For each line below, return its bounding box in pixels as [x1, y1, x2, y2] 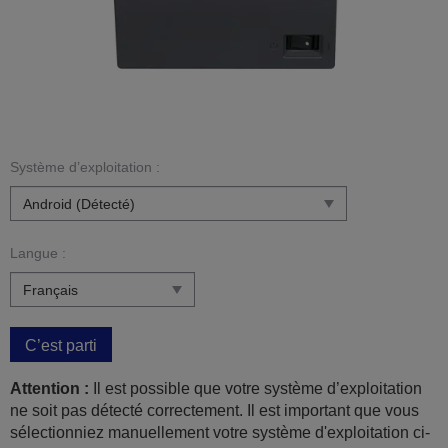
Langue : [10, 245, 66, 262]
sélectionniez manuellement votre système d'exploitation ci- [10, 424, 430, 442]
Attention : [10, 380, 89, 398]
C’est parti [25, 337, 97, 355]
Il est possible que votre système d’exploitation [89, 380, 422, 398]
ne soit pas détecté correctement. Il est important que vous [10, 402, 419, 420]
